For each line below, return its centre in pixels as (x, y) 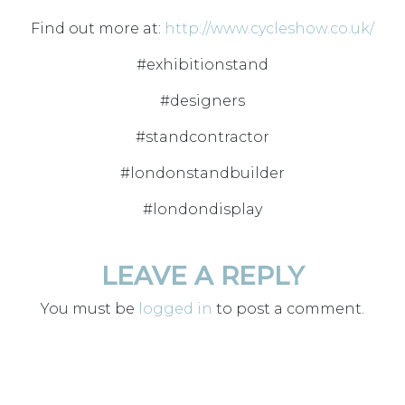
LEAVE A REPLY (202, 276)
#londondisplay (202, 209)
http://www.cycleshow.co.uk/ (269, 28)
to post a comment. (288, 309)
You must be (89, 309)
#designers (202, 101)
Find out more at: (98, 28)
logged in (175, 309)
